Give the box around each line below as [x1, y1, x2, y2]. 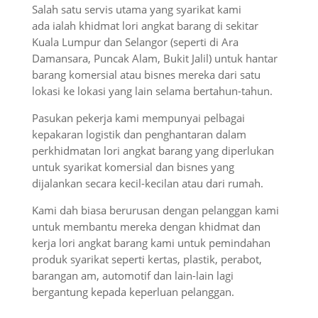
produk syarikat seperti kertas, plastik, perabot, [31, 252, 262, 266]
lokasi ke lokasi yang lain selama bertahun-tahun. [31, 84, 273, 98]
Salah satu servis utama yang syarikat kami [31, 2, 241, 16]
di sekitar [213, 18, 258, 33]
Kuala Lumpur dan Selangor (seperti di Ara [31, 35, 238, 49]
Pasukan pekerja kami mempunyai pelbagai [31, 111, 245, 125]
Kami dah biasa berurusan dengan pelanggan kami [31, 203, 279, 217]
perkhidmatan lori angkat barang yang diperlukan [31, 143, 274, 158]
